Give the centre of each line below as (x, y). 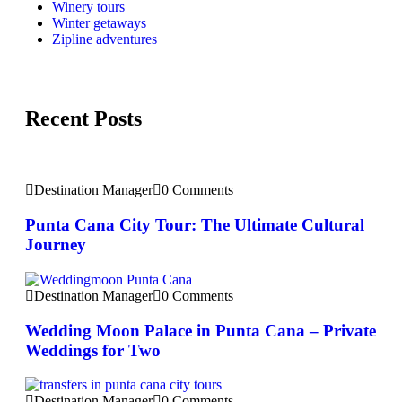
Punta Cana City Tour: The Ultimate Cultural (195, 225)
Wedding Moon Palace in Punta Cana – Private (201, 330)
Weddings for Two (93, 350)
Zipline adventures (105, 39)
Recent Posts (83, 118)
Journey (56, 245)
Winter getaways (99, 22)
